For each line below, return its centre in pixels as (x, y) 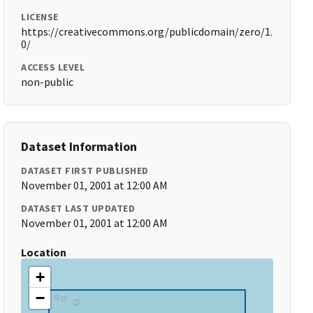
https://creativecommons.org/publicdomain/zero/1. (147, 31)
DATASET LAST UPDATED (78, 208)
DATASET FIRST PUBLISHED (85, 170)
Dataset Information (79, 146)
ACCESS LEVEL (53, 67)
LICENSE (40, 17)
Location (44, 252)
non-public (48, 82)
